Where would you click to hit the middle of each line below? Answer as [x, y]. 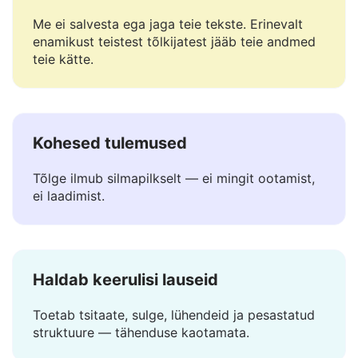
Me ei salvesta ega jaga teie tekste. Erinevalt [168, 64]
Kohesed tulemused [110, 183]
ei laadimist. [69, 236]
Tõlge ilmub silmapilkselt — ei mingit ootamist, [174, 218]
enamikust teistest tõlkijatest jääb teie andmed [174, 82]
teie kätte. [63, 99]
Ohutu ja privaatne [105, 29]
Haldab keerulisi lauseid [125, 320]
